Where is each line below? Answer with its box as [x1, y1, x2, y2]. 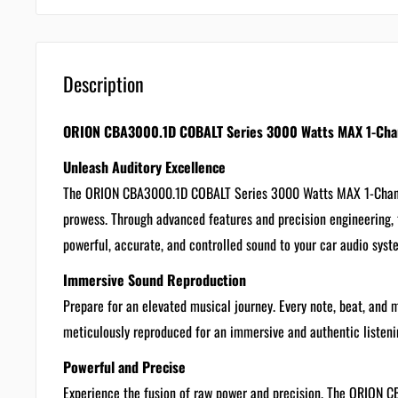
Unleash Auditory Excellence [63, 155, 226, 178]
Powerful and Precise [63, 356, 186, 378]
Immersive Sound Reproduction [63, 268, 246, 291]
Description [63, 68, 144, 98]
